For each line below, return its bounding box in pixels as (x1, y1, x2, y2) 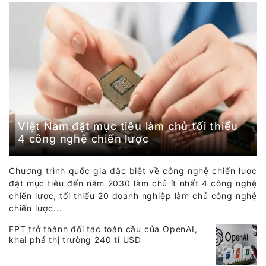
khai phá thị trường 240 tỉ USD (9, 235, 142, 245)
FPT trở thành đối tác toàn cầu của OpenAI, (9, 224, 198, 235)
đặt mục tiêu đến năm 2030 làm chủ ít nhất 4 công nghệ (9, 178, 257, 189)
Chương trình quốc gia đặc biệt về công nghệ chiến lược (9, 166, 257, 176)
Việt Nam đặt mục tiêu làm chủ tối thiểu (18, 120, 239, 133)
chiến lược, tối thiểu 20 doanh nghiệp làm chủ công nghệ (9, 191, 257, 201)
